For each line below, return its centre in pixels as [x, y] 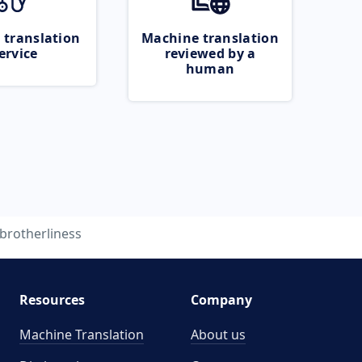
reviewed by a [210, 53]
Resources [52, 300]
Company [221, 300]
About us [218, 335]
